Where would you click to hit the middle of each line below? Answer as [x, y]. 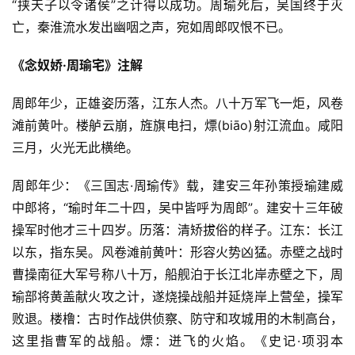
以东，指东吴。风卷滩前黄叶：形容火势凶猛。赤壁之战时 [177, 252]
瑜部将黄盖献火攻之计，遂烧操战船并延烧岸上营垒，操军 [177, 296]
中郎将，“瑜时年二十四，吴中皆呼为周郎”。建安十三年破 [177, 207]
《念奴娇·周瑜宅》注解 [77, 65]
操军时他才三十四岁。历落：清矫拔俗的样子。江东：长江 [177, 229]
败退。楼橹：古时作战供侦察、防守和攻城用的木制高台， [177, 318]
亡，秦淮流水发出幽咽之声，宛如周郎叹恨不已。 [151, 27]
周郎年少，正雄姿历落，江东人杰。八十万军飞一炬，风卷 [177, 103]
